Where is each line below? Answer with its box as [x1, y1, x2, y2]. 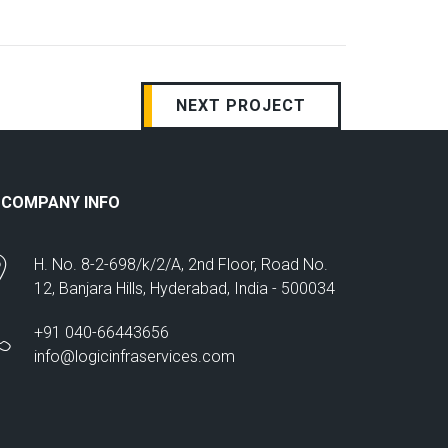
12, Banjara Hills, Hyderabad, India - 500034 [34, 279, 335, 298]
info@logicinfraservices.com [34, 347, 235, 366]
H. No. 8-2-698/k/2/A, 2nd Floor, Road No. [34, 255, 328, 274]
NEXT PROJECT [176, 96, 306, 115]
